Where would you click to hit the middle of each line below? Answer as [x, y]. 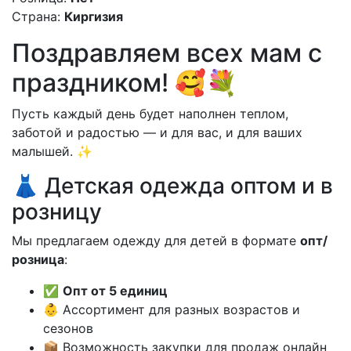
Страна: [36, 16]
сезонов [68, 328]
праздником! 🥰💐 [125, 82]
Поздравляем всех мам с [167, 52]
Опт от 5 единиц [115, 290]
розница [38, 259]
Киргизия [94, 16]
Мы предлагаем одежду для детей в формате [156, 240]
